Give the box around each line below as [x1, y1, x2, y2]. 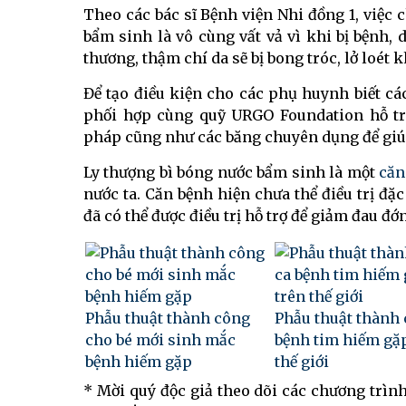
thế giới [275, 353, 329, 372]
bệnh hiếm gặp [85, 353, 192, 372]
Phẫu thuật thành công [85, 309, 250, 328]
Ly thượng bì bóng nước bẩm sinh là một [83, 163, 380, 182]
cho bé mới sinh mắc [85, 331, 236, 350]
